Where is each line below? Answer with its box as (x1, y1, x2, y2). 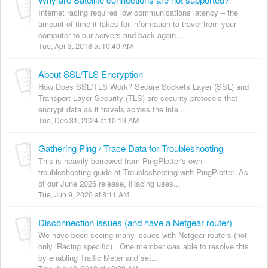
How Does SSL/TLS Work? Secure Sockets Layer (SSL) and (38, 80, 249, 92)
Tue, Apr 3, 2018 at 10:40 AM (38, 40, 133, 51)
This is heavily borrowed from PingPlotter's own (38, 154, 202, 166)
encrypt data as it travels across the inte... (38, 103, 185, 115)
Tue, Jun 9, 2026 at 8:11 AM (38, 188, 129, 200)
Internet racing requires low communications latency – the (38, 6, 238, 18)
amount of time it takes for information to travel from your (38, 17, 236, 29)
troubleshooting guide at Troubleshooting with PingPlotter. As (38, 166, 248, 178)
